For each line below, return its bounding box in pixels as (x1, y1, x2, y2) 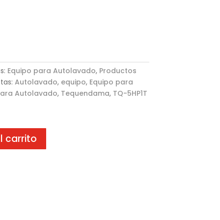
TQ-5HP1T (112, 88, 147, 99)
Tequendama (60, 88, 110, 99)
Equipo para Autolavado (7, 66, 96, 76)
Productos (99, 66, 137, 76)
